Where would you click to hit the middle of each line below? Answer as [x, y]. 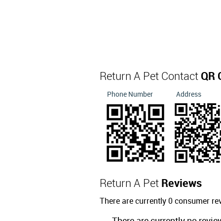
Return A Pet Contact [150, 77]
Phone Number [130, 94]
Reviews [182, 184]
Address [189, 94]
